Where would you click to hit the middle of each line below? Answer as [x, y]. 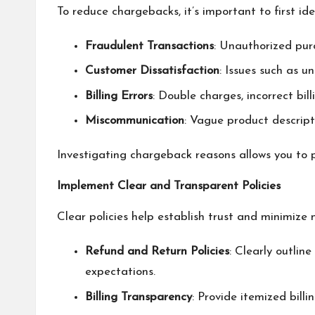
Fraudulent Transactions [149, 46]
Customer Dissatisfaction [152, 71]
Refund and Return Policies [157, 252]
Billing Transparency [139, 297]
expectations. [120, 272]
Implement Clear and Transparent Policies [169, 186]
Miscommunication [135, 121]
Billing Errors [119, 96]
